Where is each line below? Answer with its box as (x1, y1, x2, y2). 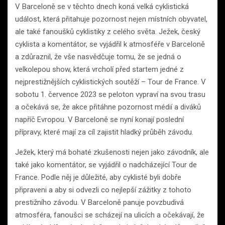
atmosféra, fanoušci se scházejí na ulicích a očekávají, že (15, 210, 204, 220)
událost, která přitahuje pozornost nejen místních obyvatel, (15, 15, 207, 24)
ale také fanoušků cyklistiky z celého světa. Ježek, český (15, 27, 200, 37)
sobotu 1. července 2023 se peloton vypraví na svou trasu (15, 90, 205, 99)
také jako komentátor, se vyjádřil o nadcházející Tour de (15, 160, 197, 170)
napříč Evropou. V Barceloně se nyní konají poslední (15, 115, 184, 125)
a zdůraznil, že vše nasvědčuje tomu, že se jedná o (15, 52, 181, 62)
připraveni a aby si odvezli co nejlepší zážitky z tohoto (15, 185, 191, 195)
